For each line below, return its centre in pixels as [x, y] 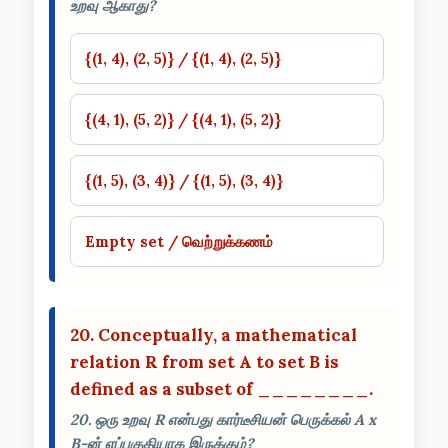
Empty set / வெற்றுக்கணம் [179, 241]
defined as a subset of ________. [221, 388]
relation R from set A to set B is [204, 361]
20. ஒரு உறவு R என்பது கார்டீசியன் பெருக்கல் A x [223, 419]
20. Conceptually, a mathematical [213, 334]
